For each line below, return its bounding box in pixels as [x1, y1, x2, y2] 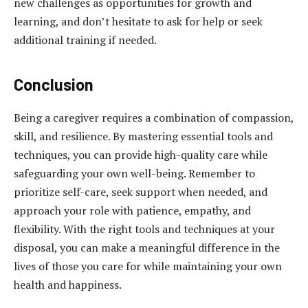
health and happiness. [14, 276, 122, 292]
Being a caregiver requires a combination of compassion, [14, 109, 294, 125]
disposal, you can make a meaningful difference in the [14, 239, 280, 255]
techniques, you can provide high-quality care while [14, 146, 267, 162]
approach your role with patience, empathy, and [14, 202, 251, 218]
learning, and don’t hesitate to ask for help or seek [14, 14, 263, 30]
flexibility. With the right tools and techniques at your [14, 221, 275, 236]
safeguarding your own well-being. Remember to [14, 165, 255, 181]
